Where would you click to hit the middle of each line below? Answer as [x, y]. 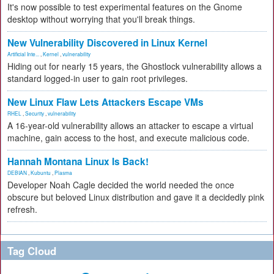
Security [35, 113]
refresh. [22, 209]
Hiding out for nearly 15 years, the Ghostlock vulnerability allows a [135, 66]
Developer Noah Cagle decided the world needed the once [121, 185]
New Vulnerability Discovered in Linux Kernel [107, 43]
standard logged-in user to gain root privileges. [98, 78]
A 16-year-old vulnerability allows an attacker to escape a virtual [130, 125]
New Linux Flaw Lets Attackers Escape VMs [106, 102]
